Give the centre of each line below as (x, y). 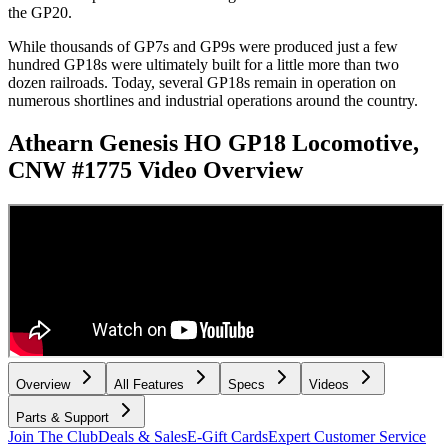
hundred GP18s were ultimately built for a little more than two (203, 65)
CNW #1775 (70, 170)
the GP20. (40, 13)
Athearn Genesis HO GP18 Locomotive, (213, 143)
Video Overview (220, 170)
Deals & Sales (142, 436)
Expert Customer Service (347, 436)
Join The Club (53, 436)
